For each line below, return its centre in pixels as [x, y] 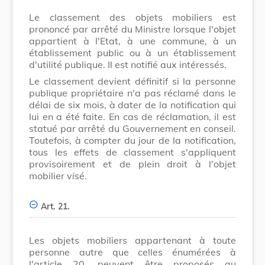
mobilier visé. [58, 175]
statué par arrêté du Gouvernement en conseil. [132, 128]
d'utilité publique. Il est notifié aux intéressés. [128, 64]
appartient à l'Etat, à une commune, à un [132, 41]
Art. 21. [55, 206]
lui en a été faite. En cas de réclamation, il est [132, 116]
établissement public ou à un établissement [132, 52]
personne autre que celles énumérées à [132, 252]
